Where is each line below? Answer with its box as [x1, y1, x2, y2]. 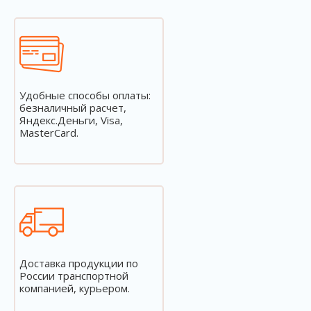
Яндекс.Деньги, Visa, [19, 113, 123, 127]
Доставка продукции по [19, 256, 138, 270]
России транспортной [19, 269, 128, 283]
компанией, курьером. [19, 281, 130, 295]
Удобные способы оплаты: [19, 88, 151, 102]
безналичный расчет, [19, 101, 126, 115]
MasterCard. [19, 126, 78, 140]
